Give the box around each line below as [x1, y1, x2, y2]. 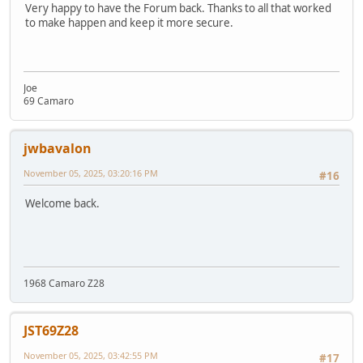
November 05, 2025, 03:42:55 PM [23, 348, 158, 361]
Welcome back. [25, 195, 100, 211]
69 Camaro [23, 93, 74, 108]
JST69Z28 [23, 321, 79, 340]
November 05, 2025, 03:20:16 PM [23, 166, 158, 179]
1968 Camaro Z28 [23, 275, 105, 290]
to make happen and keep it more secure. [25, 15, 233, 30]
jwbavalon [23, 139, 92, 157]
